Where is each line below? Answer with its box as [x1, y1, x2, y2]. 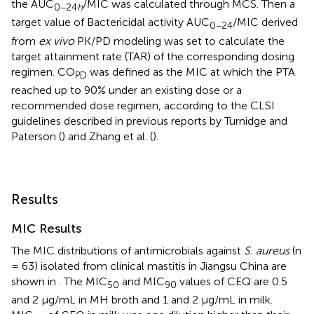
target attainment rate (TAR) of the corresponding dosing [11, 49, 294, 63]
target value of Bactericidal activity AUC [11, 15, 210, 29]
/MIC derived [233, 15, 298, 29]
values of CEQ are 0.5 [177, 274, 287, 288]
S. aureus [244, 243, 289, 257]
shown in [11, 274, 59, 288]
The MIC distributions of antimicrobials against [11, 243, 244, 257]
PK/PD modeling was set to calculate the [74, 34, 285, 48]
